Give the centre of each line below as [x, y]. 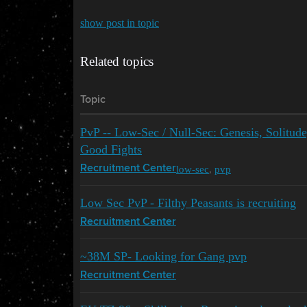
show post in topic [120, 23]
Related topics [117, 62]
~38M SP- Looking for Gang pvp [163, 257]
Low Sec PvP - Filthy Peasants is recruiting [188, 203]
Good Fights [111, 150]
